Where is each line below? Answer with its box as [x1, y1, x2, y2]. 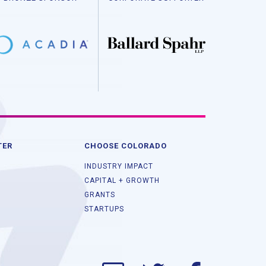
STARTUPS [84, 205, 124, 214]
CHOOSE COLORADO [84, 141, 167, 151]
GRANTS [84, 191, 115, 199]
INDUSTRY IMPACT [84, 162, 153, 171]
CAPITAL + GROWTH [84, 176, 160, 185]
